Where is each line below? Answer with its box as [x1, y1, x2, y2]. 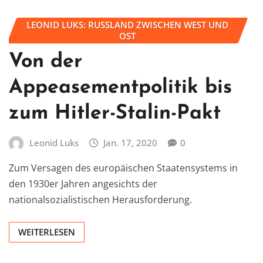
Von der [9, 51, 82, 72]
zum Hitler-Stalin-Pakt [9, 103, 221, 124]
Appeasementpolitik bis [9, 77, 232, 98]
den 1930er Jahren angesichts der [9, 177, 157, 191]
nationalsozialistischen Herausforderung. [9, 193, 192, 207]
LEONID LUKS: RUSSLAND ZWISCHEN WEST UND [26, 19, 228, 31]
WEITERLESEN [18, 226, 75, 238]
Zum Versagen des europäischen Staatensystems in [9, 161, 238, 175]
